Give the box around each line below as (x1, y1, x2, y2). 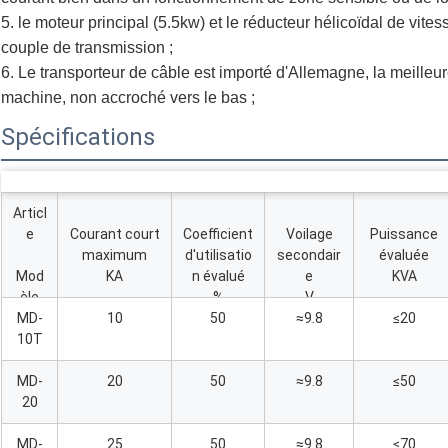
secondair (277, 247, 341, 264)
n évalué (191, 268, 245, 285)
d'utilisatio (184, 247, 252, 264)
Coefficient (183, 226, 253, 243)
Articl (12, 205, 47, 222)
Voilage (285, 226, 333, 243)
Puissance (370, 226, 438, 243)
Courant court (69, 226, 160, 243)
